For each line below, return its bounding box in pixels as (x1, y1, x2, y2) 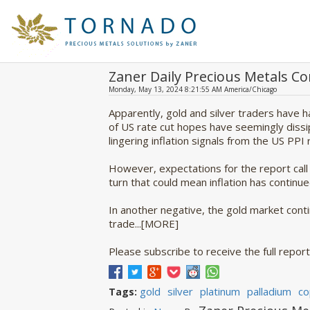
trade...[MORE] (109, 217, 179, 230)
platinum (200, 284, 240, 298)
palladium (247, 284, 291, 298)
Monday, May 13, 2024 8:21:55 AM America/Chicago (109, 84, 277, 94)
